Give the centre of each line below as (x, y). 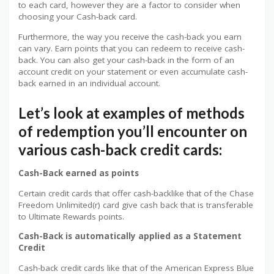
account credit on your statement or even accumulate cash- (133, 71)
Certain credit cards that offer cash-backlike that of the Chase (136, 193)
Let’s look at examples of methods (131, 113)
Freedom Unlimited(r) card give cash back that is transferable (136, 205)
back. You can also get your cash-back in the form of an (126, 60)
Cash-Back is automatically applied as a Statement (130, 236)
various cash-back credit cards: (120, 150)
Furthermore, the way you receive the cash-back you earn (130, 36)
